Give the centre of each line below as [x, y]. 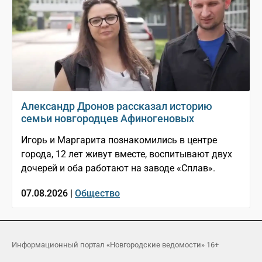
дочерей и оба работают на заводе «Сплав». [118, 168]
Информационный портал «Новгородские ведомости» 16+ [115, 245]
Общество [97, 194]
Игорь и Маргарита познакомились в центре [119, 140]
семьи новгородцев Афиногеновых [108, 119]
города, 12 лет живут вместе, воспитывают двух [127, 154]
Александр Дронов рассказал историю [117, 106]
